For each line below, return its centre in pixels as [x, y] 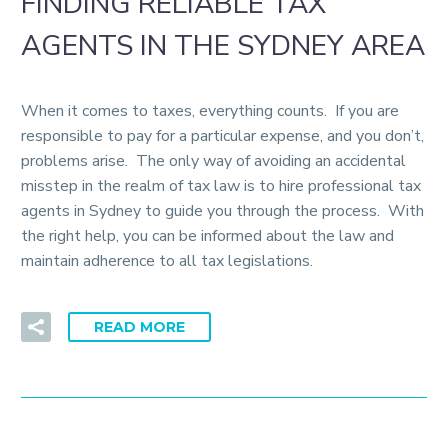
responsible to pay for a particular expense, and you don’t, [222, 135]
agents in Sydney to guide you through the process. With [222, 210]
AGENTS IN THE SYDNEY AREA [223, 46]
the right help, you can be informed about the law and [207, 235]
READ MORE [139, 326]
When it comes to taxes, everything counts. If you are [210, 110]
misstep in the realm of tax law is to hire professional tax [221, 185]
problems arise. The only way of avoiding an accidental [213, 160]
